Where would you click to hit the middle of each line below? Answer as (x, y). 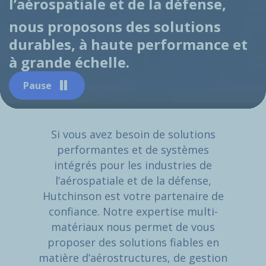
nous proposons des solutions (115, 27)
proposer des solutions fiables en (133, 243)
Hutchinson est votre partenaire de (133, 196)
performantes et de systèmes (133, 150)
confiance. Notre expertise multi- (133, 212)
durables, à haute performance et (128, 45)
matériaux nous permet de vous (133, 227)
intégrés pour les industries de (133, 165)
